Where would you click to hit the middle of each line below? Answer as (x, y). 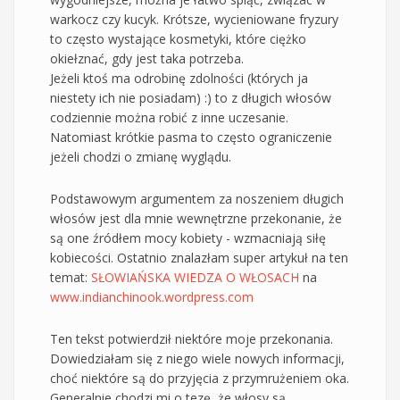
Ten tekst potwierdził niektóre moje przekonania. (192, 338)
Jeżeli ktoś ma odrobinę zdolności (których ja (179, 78)
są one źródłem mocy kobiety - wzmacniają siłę (188, 237)
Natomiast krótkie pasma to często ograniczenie (191, 137)
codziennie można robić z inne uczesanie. (169, 117)
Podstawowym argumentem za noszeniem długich (197, 198)
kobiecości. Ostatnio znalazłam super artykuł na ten (199, 257)
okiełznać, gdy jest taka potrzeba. (147, 58)
